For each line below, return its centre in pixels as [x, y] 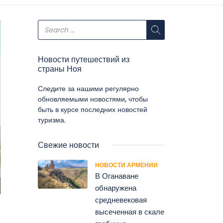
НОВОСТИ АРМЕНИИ [126, 165]
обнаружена [116, 188]
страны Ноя [60, 69]
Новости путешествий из [84, 59]
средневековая [121, 200]
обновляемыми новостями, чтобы [93, 99]
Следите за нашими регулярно [88, 89]
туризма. [52, 120]
